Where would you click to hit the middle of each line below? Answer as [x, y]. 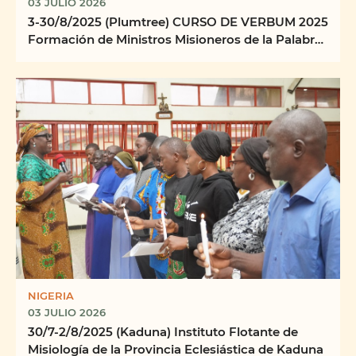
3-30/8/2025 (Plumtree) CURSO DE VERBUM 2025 [178, 22]
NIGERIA [51, 296]
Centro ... [55, 57]
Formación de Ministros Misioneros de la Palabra [175, 39]
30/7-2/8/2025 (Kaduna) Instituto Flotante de [163, 332]
